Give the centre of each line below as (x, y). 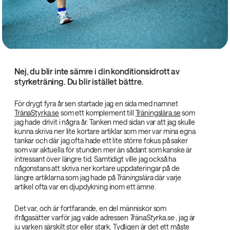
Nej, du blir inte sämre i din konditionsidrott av (97, 71)
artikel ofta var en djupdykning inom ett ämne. (85, 186)
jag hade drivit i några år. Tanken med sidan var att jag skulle (105, 122)
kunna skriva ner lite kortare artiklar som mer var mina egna (105, 131)
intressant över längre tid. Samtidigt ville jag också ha (95, 159)
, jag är (185, 217)
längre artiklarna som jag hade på (66, 177)
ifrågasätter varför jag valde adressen (72, 217)
